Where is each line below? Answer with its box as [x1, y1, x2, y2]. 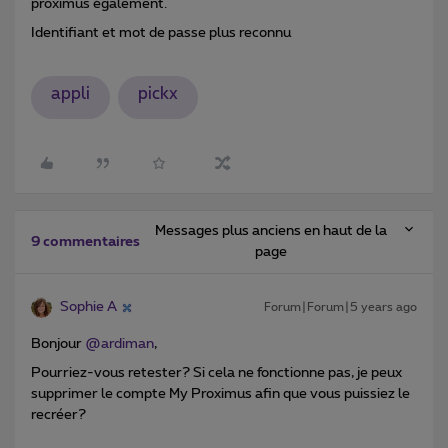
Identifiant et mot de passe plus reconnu [31, 25, 291, 40]
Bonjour [31, 337, 85, 352]
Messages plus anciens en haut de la [154, 224, 387, 239]
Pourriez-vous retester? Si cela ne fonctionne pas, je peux [31, 366, 402, 381]
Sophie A [60, 300, 117, 315]
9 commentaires [31, 235, 140, 250]
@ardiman [85, 337, 154, 352]
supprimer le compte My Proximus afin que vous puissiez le [31, 387, 410, 402]
